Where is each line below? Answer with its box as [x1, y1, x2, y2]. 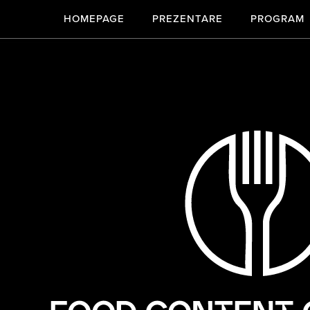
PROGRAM [250, 12, 304, 25]
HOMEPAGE [64, 12, 125, 25]
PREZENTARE [152, 12, 223, 25]
